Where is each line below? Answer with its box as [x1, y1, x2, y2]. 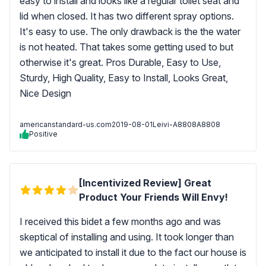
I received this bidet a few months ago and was [20, 216, 221, 227]
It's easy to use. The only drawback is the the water [20, 26, 240, 37]
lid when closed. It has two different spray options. [20, 10, 234, 22]
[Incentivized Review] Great [79, 177, 211, 189]
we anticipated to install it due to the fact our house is [20, 246, 246, 258]
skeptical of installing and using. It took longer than [20, 231, 234, 243]
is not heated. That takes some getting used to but [20, 41, 233, 53]
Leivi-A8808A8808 [153, 120, 220, 129]
